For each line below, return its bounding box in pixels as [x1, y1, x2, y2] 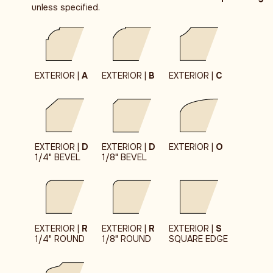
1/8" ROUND [102, 233, 151, 245]
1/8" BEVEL [102, 152, 147, 163]
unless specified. [32, 2, 100, 13]
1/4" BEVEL [35, 152, 80, 163]
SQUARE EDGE [169, 233, 228, 245]
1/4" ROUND [35, 233, 85, 245]
